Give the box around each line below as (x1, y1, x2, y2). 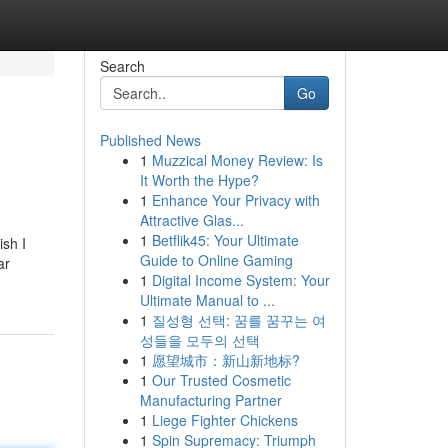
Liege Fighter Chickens (151, 410, 298, 430)
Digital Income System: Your (151, 270, 330, 290)
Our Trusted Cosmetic (151, 370, 291, 390)
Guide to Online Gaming (139, 250, 293, 270)
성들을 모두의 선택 (139, 330, 260, 350)
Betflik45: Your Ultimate (151, 230, 299, 250)
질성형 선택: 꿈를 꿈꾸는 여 (151, 310, 326, 330)
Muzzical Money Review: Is (151, 150, 323, 170)
